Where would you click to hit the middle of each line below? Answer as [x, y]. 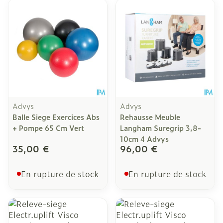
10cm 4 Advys [144, 139]
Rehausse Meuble [150, 117]
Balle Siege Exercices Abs [56, 117]
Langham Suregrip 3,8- [161, 128]
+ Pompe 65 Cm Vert [48, 128]
